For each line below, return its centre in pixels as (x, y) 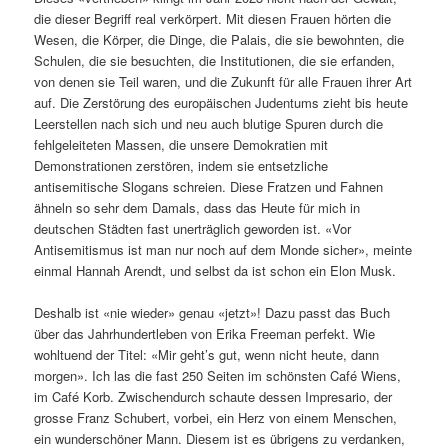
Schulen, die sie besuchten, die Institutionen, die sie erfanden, (215, 60)
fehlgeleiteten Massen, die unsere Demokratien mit (181, 144)
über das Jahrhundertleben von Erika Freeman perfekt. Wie (205, 333)
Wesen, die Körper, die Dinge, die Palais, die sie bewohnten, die (219, 39)
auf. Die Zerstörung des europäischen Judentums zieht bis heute (221, 102)
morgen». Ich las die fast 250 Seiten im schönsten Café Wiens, (218, 375)
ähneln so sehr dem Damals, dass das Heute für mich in (197, 207)
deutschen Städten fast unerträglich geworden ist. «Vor (193, 228)
